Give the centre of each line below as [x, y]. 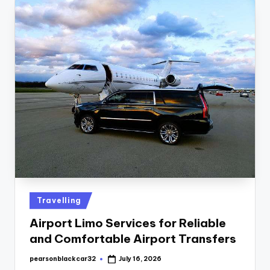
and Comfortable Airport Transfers [133, 239]
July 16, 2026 [140, 259]
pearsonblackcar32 [63, 259]
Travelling [59, 200]
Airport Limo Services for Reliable [128, 223]
